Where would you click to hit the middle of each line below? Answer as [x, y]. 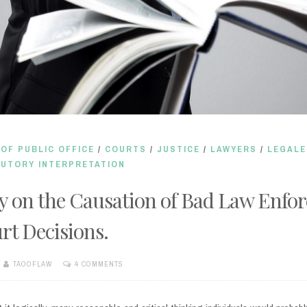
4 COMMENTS [99, 263]
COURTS [126, 149]
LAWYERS [234, 149]
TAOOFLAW [33, 263]
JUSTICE [179, 149]
